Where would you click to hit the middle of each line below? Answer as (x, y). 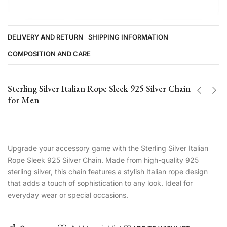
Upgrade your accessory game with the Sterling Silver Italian (108, 148)
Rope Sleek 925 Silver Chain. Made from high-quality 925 (103, 160)
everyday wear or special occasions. (68, 195)
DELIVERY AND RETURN (45, 37)
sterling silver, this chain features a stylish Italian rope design (108, 171)
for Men (23, 100)
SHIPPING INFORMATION (128, 37)
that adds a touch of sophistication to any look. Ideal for (100, 183)
